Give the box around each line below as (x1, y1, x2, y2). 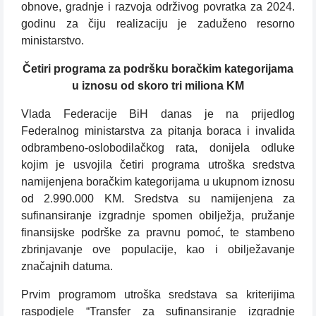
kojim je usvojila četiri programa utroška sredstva (21, 159, 295, 171)
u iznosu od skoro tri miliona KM (72, 80, 244, 92)
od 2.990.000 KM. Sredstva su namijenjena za (21, 193, 295, 205)
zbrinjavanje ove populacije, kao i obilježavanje (21, 243, 295, 256)
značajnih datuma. (21, 260, 113, 273)
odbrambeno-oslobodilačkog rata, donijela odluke (21, 142, 295, 154)
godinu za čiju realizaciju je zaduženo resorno (21, 18, 295, 30)
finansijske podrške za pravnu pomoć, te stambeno (21, 226, 295, 239)
